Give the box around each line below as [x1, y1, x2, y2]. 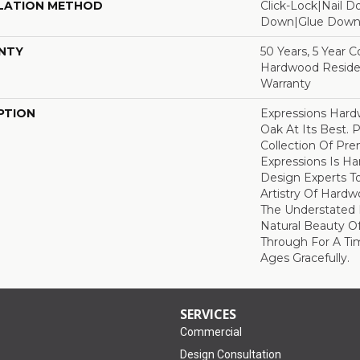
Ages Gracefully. [260, 250, 350, 265]
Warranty [260, 76, 311, 91]
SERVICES [180, 305, 236, 323]
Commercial [180, 325, 242, 338]
